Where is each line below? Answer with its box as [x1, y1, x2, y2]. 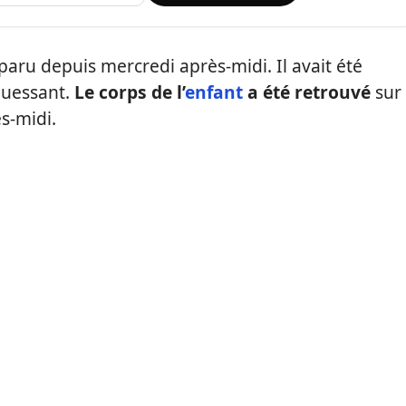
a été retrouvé [243, 80, 371, 104]
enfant [185, 80, 243, 104]
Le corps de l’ [74, 80, 185, 104]
